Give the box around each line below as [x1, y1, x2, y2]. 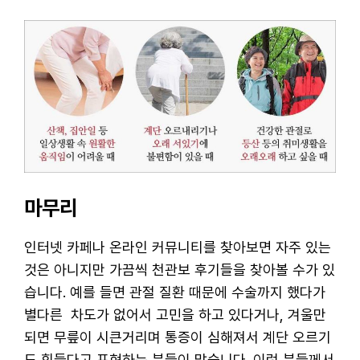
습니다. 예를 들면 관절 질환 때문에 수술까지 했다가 [24, 283, 325, 301]
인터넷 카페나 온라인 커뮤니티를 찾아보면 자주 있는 [24, 238, 331, 256]
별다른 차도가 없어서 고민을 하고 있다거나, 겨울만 [24, 305, 326, 323]
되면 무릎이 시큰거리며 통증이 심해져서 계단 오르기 [24, 328, 331, 346]
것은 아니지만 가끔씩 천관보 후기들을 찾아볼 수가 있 [24, 260, 335, 278]
